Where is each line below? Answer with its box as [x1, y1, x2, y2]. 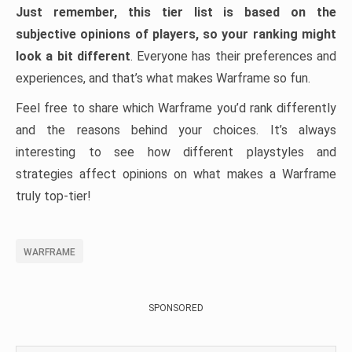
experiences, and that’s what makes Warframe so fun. [16, 71, 310, 86]
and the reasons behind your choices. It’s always [16, 123, 336, 138]
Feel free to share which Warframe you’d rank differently [16, 101, 336, 116]
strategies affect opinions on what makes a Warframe [16, 167, 336, 182]
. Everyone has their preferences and [130, 49, 336, 64]
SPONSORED [148, 302, 203, 314]
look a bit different [16, 49, 130, 64]
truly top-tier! [16, 189, 91, 204]
